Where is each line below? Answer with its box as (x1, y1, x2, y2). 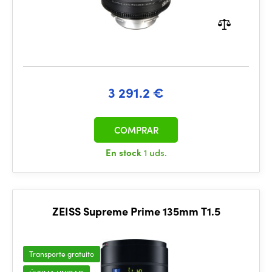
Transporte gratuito (29, 248, 94, 259)
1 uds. (143, 146, 167, 159)
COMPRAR (114, 123, 158, 137)
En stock (105, 146, 144, 159)
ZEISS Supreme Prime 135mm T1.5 (52, 203, 220, 219)
